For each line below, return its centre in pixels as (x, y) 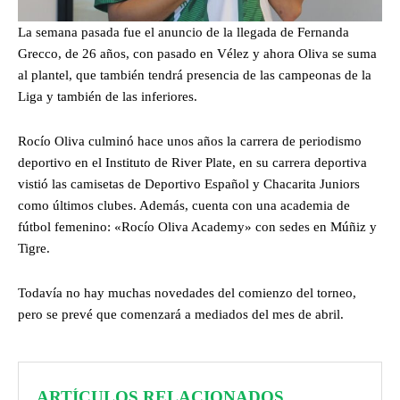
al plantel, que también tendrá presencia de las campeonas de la (195, 75)
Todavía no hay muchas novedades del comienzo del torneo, (187, 293)
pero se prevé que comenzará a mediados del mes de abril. (181, 315)
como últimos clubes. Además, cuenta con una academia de (184, 206)
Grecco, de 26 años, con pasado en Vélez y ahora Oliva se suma (197, 54)
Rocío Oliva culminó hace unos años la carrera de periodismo (190, 142)
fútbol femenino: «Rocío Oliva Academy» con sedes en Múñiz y (197, 227)
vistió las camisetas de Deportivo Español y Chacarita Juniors (189, 184)
